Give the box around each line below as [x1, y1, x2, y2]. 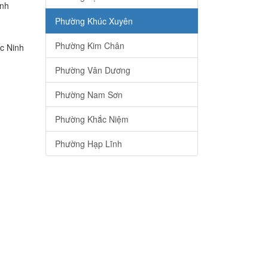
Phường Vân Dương [55, 64, 130, 77]
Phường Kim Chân [55, 39, 124, 52]
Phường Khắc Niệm [55, 113, 129, 126]
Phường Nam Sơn [55, 89, 123, 101]
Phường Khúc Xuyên [55, 15, 133, 28]
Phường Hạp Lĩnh [55, 138, 122, 150]
